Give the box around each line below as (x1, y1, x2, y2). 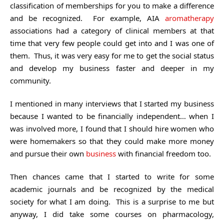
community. (10, 75, 51, 85)
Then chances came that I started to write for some (10, 171, 214, 181)
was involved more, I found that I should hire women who (10, 123, 214, 133)
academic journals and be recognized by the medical (10, 183, 214, 194)
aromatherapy (165, 12, 214, 23)
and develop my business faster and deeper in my (10, 62, 214, 73)
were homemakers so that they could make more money (10, 135, 214, 146)
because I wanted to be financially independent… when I (10, 110, 214, 121)
